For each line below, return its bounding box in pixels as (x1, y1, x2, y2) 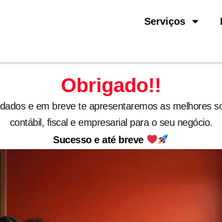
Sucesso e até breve (53, 134, 147, 145)
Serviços (144, 16, 186, 27)
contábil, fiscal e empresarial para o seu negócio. (9, 117, 213, 128)
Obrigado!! (61, 74, 161, 96)
